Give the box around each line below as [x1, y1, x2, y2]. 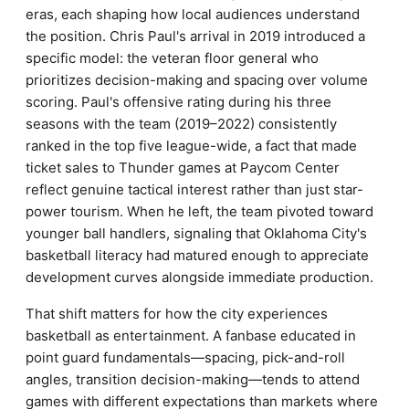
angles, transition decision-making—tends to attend [26, 371, 360, 388]
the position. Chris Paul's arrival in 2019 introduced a [26, 27, 365, 45]
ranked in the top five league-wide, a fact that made [26, 137, 357, 154]
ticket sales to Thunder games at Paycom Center [26, 159, 340, 176]
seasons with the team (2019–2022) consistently [26, 115, 337, 132]
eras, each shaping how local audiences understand [26, 5, 360, 23]
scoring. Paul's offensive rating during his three [26, 93, 331, 110]
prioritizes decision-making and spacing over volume [26, 71, 368, 89]
